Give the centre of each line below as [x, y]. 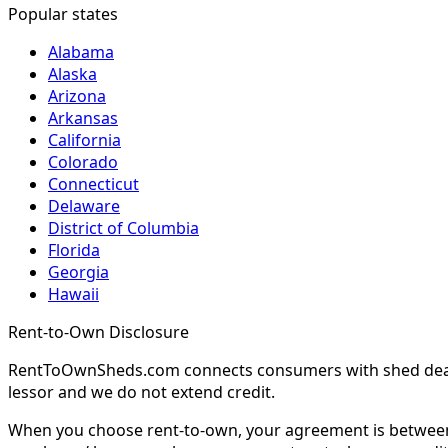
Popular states [63, 14]
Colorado [83, 162]
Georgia [78, 272]
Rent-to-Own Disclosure [98, 332]
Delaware [84, 206]
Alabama [81, 52]
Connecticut [93, 184]
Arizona [77, 96]
